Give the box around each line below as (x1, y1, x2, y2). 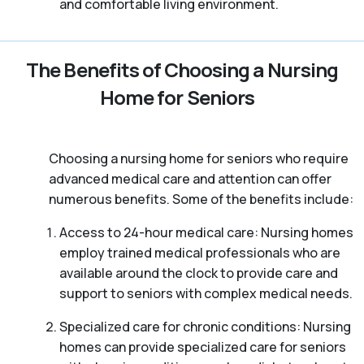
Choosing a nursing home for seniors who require (49, 149, 349, 168)
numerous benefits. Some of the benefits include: (49, 190, 353, 209)
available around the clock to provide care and (58, 264, 338, 283)
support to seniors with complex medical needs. (58, 284, 353, 303)
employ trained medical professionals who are (58, 244, 340, 262)
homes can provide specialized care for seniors (58, 338, 346, 357)
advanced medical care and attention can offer (49, 170, 331, 188)
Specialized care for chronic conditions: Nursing (58, 318, 351, 336)
